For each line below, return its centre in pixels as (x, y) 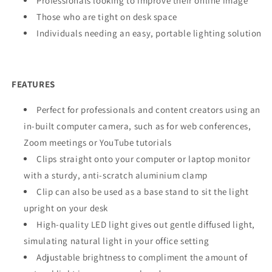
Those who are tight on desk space (107, 16)
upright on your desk (66, 208)
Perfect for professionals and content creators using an (149, 109)
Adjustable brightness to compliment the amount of (142, 257)
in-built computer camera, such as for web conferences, (138, 126)
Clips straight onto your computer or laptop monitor (144, 158)
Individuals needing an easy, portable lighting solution (149, 33)
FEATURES (33, 84)
